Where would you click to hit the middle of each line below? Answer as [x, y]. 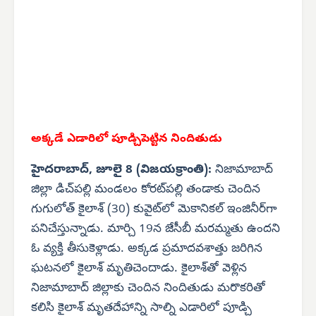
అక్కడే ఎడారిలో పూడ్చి [86, 139]
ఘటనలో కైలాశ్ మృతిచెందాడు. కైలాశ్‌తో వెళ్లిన [139, 269]
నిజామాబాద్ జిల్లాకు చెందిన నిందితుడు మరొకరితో [148, 288]
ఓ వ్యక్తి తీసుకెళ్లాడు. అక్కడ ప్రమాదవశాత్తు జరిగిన [147, 249]
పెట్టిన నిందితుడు [182, 139]
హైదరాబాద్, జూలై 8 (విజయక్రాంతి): [123, 170]
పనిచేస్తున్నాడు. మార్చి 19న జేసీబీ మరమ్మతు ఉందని [156, 229]
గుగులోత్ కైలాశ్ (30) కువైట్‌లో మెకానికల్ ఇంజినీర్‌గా [154, 209]
